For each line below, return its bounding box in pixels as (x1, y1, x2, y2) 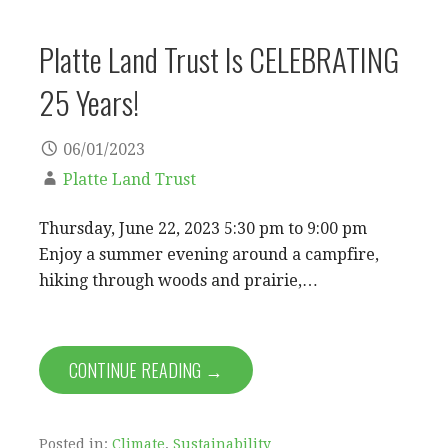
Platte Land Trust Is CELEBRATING (39, 36, 399, 83)
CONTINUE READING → (69, 357, 223, 383)
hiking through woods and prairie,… (39, 271, 318, 290)
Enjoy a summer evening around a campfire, (39, 245, 379, 264)
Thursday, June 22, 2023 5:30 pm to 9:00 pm (39, 219, 367, 238)
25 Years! (39, 79, 139, 126)
